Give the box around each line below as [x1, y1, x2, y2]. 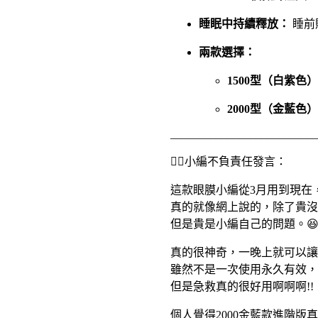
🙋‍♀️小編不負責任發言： [170, 155, 287, 168]
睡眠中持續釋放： [198, 18, 290, 30]
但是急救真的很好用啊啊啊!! [170, 280, 314, 292]
